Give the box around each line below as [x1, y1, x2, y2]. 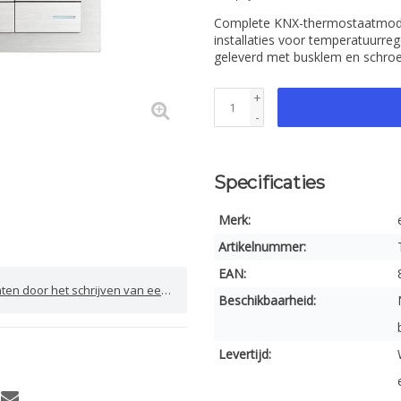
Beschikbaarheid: [218, 292, 316, 309]
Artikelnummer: [218, 238, 306, 255]
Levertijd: [218, 346, 271, 363]
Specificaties [214, 172, 325, 193]
